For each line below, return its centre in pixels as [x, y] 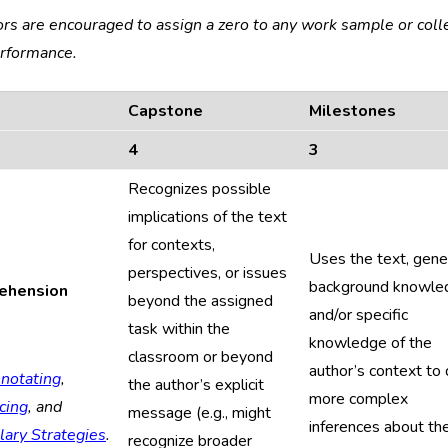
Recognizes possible [199, 189]
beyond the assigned [200, 301]
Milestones [352, 111]
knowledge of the [370, 343]
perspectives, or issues [207, 273]
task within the [179, 329]
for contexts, [171, 245]
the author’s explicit [196, 385]
